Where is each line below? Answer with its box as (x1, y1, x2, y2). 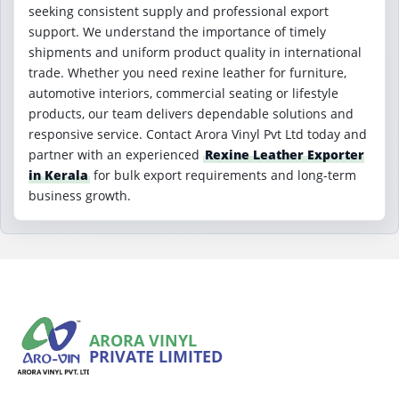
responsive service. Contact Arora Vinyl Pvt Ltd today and (28, 126, 367, 142)
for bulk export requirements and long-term (90, 167, 356, 183)
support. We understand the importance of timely (28, 23, 326, 40)
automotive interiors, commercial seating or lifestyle (28, 85, 338, 102)
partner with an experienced (28, 146, 203, 163)
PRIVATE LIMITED (89, 346, 223, 367)
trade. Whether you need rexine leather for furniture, (28, 64, 346, 81)
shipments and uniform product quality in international (28, 44, 362, 61)
